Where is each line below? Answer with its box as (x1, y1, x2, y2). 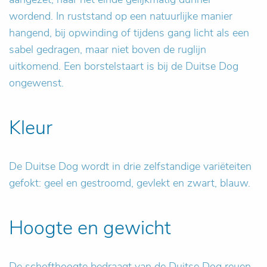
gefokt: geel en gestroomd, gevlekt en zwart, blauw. (9, 176, 250, 190)
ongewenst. (9, 76, 64, 90)
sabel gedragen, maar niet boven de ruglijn (9, 42, 206, 57)
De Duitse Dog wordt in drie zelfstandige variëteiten (9, 159, 252, 173)
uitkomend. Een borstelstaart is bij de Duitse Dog (9, 59, 238, 73)
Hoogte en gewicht (9, 215, 171, 241)
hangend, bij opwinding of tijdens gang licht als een (9, 26, 249, 40)
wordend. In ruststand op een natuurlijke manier (9, 9, 232, 23)
